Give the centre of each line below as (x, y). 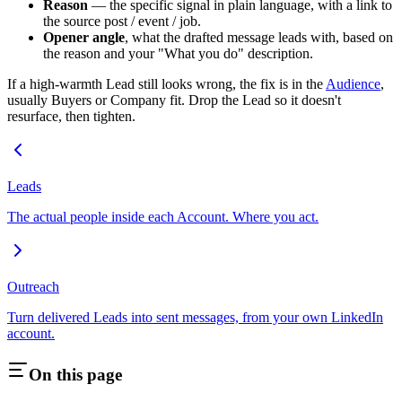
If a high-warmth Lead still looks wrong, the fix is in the (166, 84)
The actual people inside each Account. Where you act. (163, 217)
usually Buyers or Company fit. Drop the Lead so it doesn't (174, 100)
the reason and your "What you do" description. (178, 54)
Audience (353, 84)
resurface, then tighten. (71, 117)
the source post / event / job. (122, 22)
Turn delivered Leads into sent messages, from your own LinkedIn (195, 318)
